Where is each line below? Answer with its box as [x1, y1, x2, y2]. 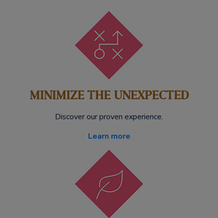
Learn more [88, 131, 130, 142]
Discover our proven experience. [55, 111, 163, 122]
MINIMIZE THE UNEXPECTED [29, 88, 189, 103]
